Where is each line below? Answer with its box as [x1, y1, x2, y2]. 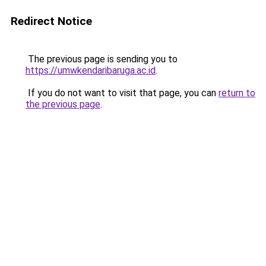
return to [218, 87, 255, 99]
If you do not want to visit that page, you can [26, 87, 218, 99]
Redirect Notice [11, 14, 92, 28]
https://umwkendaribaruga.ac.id [26, 65, 156, 76]
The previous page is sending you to [26, 53, 178, 65]
